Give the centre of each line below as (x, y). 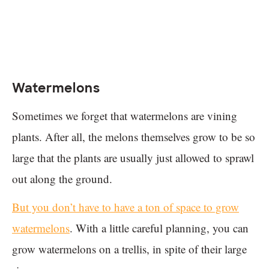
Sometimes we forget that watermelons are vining (125, 115)
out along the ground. (62, 178)
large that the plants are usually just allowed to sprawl (133, 157)
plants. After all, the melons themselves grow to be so (134, 136)
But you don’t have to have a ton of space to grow (125, 207)
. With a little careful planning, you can (159, 228)
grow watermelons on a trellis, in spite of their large (129, 249)
